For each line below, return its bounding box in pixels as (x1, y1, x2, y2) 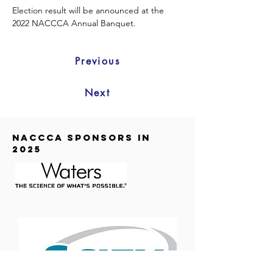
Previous (74, 54, 121, 68)
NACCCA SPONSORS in (12, 132, 151, 143)
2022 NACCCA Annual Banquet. (12, 18, 141, 29)
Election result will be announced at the (12, 5, 166, 16)
